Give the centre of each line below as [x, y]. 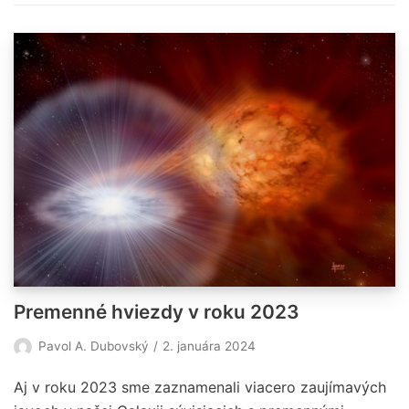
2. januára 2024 [209, 346]
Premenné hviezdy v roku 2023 [157, 312]
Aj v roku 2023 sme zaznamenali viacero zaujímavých [200, 388]
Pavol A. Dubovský [94, 346]
